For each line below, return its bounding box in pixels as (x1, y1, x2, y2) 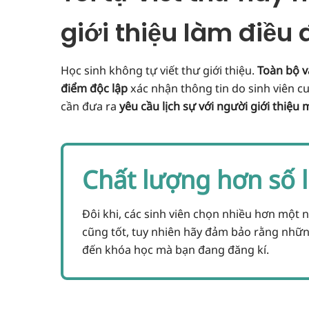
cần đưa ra (60, 99, 119, 114)
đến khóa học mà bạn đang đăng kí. (81, 241, 269, 257)
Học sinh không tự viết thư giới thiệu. (60, 63, 257, 79)
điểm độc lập (60, 81, 128, 97)
